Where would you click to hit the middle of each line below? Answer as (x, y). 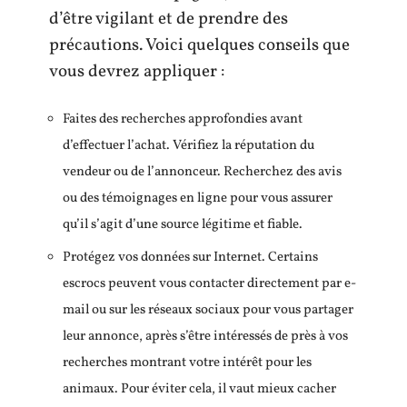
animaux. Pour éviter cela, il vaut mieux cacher (199, 389)
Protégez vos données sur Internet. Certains (190, 258)
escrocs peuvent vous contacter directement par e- (209, 284)
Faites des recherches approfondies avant (183, 119)
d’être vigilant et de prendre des (169, 19)
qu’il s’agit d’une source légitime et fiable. (183, 224)
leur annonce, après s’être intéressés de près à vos (205, 337)
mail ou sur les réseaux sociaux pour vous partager (208, 310)
